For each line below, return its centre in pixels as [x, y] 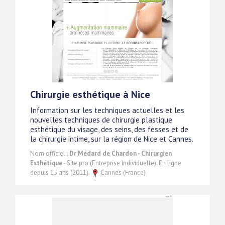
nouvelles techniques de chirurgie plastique [101, 120]
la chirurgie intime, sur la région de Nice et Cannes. [112, 139]
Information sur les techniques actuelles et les [107, 110]
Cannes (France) [122, 173]
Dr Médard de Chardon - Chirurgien [121, 154]
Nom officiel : [50, 154]
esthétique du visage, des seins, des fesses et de [109, 130]
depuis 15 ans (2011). [61, 173]
